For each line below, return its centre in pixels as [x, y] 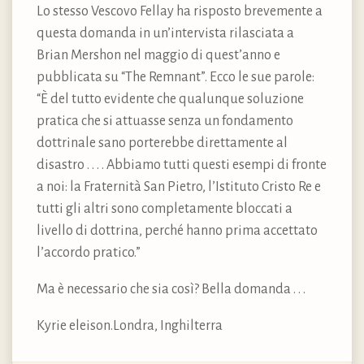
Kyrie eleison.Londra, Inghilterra [130, 326]
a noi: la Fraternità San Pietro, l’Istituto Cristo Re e [179, 187]
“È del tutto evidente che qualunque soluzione [170, 100]
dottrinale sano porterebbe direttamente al [162, 143]
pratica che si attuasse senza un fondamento [165, 121]
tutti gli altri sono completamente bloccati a [165, 209]
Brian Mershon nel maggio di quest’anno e [158, 56]
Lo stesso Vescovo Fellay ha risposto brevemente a [180, 12]
